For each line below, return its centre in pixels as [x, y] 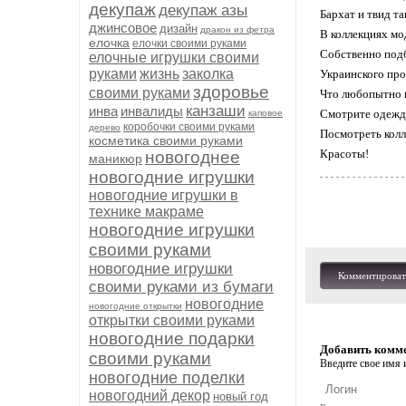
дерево [105, 127]
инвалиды [152, 111]
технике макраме [146, 212]
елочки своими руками [189, 43]
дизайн [179, 29]
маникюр [116, 159]
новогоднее [193, 157]
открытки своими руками [172, 320]
